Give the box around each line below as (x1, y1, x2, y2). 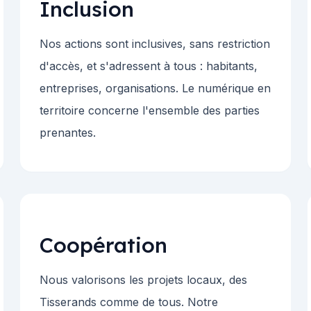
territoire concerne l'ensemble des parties (40, 103, 260, 118)
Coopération (40, 232, 168, 259)
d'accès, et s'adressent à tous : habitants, (40, 59, 258, 74)
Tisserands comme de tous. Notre (40, 295, 219, 310)
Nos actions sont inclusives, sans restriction (40, 37, 271, 51)
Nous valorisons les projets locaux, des (40, 273, 248, 287)
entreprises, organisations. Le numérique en (40, 81, 271, 96)
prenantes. (40, 126, 96, 140)
